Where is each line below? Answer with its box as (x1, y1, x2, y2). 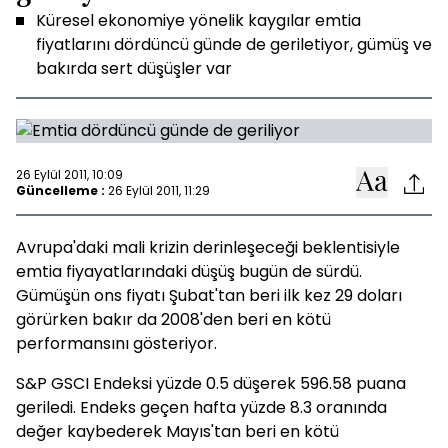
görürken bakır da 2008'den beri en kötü (16, 308, 331, 331)
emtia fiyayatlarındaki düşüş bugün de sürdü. (16, 260, 362, 283)
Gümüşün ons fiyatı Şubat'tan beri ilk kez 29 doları (16, 284, 402, 307)
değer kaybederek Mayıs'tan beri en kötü (16, 420, 339, 443)
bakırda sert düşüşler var (36, 57, 232, 80)
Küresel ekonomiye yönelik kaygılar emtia (36, 9, 361, 32)
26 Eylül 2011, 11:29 (108, 181, 210, 199)
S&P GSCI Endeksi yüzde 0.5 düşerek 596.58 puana (16, 372, 406, 395)
